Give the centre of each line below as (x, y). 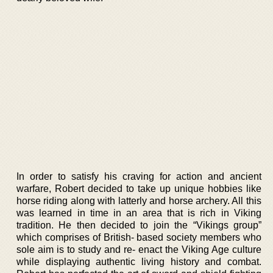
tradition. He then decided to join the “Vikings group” (139, 225)
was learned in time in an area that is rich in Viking (139, 213)
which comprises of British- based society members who (139, 237)
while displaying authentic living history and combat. (139, 261)
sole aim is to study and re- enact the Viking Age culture (139, 249)
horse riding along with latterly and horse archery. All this (139, 200)
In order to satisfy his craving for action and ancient (139, 176)
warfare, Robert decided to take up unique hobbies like (139, 188)
